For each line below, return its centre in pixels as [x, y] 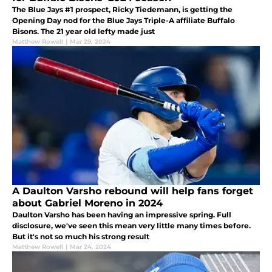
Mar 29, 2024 [90, 41]
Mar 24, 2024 [90, 246]
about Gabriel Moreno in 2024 [87, 203]
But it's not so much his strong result [81, 236]
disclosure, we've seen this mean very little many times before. [131, 225]
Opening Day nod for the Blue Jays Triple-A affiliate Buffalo [124, 20]
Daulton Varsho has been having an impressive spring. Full [122, 214]
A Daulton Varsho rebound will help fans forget [133, 191]
